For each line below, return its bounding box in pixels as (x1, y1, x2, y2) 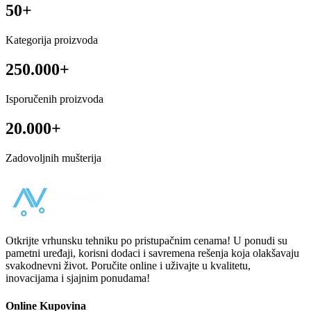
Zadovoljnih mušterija (6, 151, 101, 164)
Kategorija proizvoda (6, 34, 98, 47)
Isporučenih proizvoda (6, 93, 103, 106)
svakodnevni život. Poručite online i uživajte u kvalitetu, (6, 260, 251, 272)
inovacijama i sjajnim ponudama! (6, 272, 150, 285)
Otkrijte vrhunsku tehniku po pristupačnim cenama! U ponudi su (6, 235, 287, 247)
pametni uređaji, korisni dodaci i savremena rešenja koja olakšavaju (6, 247, 299, 260)
